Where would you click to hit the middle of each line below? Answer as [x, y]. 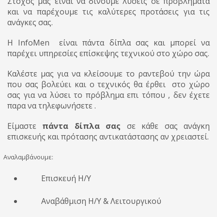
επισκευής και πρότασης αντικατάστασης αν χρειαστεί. [108, 137]
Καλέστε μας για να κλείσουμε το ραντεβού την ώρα [108, 74]
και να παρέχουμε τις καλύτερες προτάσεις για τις [108, 12]
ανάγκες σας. [30, 22]
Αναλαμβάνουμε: [28, 157]
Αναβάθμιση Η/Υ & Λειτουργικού [101, 201]
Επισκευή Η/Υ [66, 178]
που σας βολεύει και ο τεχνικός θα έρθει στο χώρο [108, 84]
